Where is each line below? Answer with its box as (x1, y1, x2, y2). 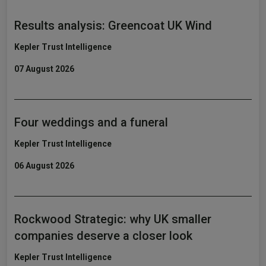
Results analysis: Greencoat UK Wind (14, 18, 212, 33)
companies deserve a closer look (14, 229, 192, 243)
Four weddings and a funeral (14, 115, 168, 129)
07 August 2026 (14, 64, 74, 74)
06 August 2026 (14, 161, 74, 170)
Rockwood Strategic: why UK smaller (14, 212, 211, 226)
